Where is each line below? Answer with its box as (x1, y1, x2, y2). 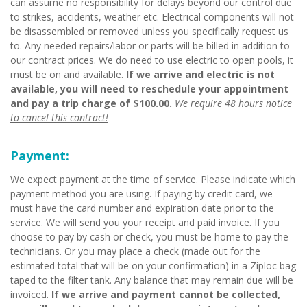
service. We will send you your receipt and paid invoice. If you (10, 216, 280, 229)
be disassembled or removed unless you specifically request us (10, 25, 288, 38)
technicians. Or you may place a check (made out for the (10, 245, 260, 258)
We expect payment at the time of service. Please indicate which (10, 173, 295, 186)
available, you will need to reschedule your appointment (10, 82, 288, 95)
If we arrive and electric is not (126, 68, 275, 81)
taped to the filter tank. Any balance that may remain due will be (10, 273, 293, 286)
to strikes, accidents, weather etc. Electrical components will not (10, 10, 294, 23)
